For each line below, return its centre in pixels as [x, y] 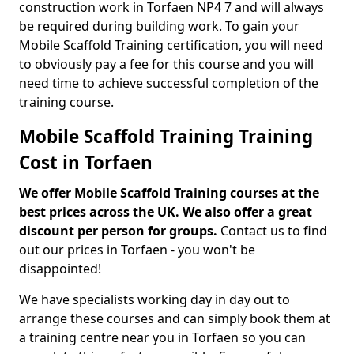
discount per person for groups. [120, 231]
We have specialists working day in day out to [154, 299]
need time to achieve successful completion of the [169, 83]
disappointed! [60, 269]
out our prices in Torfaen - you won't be [137, 250]
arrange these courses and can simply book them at [175, 318]
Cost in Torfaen [86, 162]
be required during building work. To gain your [159, 26]
